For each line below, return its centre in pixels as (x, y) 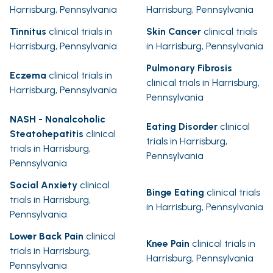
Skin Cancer (174, 32)
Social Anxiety (44, 185)
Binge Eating (175, 193)
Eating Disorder (182, 127)
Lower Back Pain (47, 236)
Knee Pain (168, 244)
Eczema (28, 76)
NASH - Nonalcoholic (58, 119)
